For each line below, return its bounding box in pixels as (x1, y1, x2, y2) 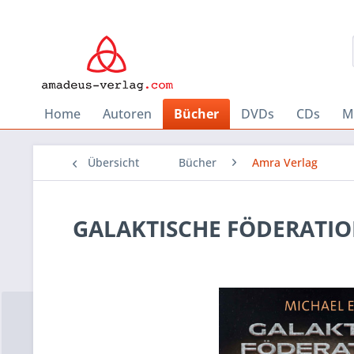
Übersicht (88, 155, 139, 170)
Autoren (103, 105, 152, 122)
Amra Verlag (252, 155, 318, 170)
